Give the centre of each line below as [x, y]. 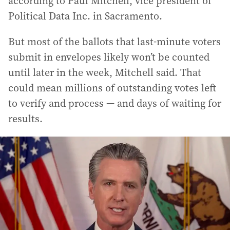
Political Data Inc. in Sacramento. [85, 16]
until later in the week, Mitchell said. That [105, 72]
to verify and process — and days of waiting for [115, 103]
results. [25, 119]
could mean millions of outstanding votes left [112, 88]
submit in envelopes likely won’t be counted [109, 57]
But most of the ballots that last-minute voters [114, 42]
